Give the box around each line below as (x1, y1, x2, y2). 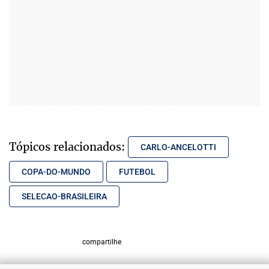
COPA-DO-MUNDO (22, 166, 91, 177)
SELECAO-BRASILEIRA (22, 191, 107, 201)
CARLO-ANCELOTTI (141, 142, 216, 152)
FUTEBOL (119, 166, 156, 177)
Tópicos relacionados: (9, 139, 125, 154)
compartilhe (82, 237, 121, 247)
